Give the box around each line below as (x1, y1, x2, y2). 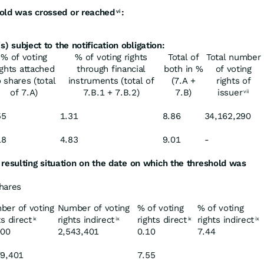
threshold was (186, 158, 246, 169)
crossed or (35, 7, 79, 18)
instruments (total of (68, 75, 154, 86)
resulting (1, 158, 38, 169)
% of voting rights (75, 52, 147, 62)
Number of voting (57, 203, 130, 213)
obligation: (121, 40, 165, 51)
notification (71, 40, 119, 51)
